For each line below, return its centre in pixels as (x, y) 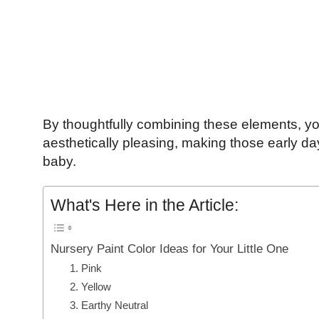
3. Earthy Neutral (109, 305)
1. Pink (85, 268)
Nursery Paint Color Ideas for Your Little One (169, 249)
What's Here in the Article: (144, 205)
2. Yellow (90, 287)
